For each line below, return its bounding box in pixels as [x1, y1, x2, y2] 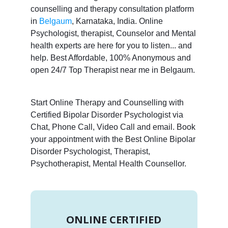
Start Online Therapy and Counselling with [30, 98, 184, 107]
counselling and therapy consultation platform [30, 4, 194, 13]
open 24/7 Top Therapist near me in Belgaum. [30, 65, 195, 74]
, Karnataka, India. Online [71, 16, 163, 25]
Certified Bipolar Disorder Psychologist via [30, 110, 183, 119]
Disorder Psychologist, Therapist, [30, 147, 150, 156]
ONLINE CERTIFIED [66, 212, 162, 226]
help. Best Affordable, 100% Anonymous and [30, 53, 191, 62]
